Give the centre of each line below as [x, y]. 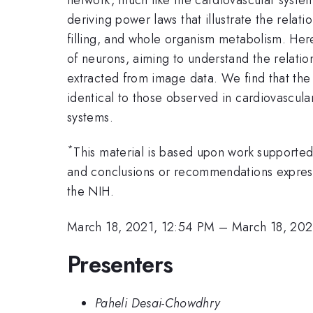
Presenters [120, 265]
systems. [90, 117]
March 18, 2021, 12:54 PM [141, 227]
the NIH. [90, 192]
